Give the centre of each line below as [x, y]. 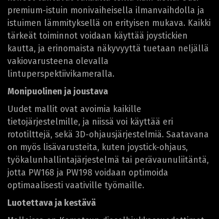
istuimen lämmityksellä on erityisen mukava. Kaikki [109, 23]
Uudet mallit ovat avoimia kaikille [74, 109]
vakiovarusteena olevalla [58, 62]
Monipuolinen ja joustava [58, 92]
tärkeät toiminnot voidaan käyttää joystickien [98, 36]
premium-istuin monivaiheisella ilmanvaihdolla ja [106, 11]
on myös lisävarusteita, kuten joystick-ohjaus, [98, 148]
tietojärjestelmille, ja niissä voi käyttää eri [90, 122]
